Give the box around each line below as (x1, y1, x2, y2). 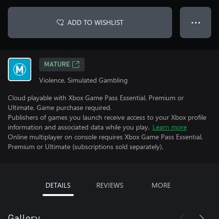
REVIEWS (96, 180, 123, 190)
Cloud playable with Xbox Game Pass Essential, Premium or (8, 93, 184, 102)
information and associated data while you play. (8, 122, 150, 131)
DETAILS (45, 180, 70, 190)
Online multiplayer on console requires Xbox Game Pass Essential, (8, 132, 203, 141)
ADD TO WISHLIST (67, 18, 123, 27)
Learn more (153, 122, 187, 131)
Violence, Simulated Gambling (39, 75, 128, 85)
